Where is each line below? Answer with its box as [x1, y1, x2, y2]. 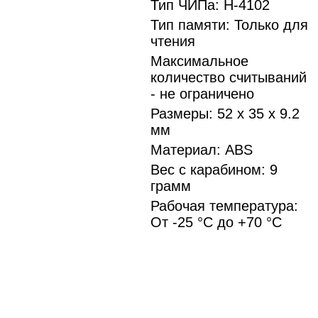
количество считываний [150, 70, 307, 85]
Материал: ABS [150, 142, 253, 158]
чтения [150, 33, 195, 49]
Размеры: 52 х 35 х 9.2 [150, 106, 300, 121]
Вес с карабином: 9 [150, 162, 278, 177]
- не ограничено [150, 86, 254, 102]
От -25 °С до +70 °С [150, 214, 282, 230]
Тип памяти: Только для [150, 17, 308, 33]
